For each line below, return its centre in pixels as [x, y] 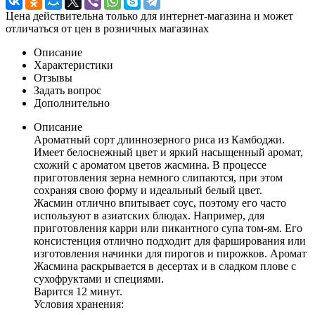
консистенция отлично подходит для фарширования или [170, 240]
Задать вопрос [67, 90]
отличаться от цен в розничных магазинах [107, 28]
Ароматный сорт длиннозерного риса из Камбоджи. [159, 139]
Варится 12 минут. [78, 291]
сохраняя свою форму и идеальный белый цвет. [148, 190]
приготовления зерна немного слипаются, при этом [158, 177]
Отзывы [53, 77]
